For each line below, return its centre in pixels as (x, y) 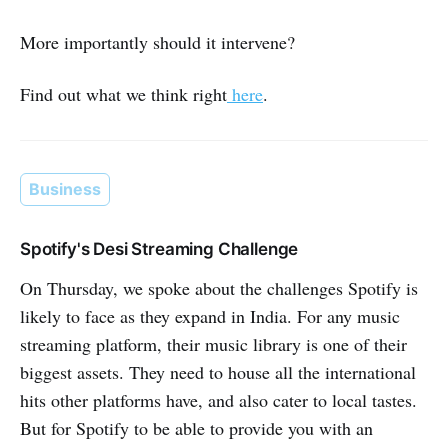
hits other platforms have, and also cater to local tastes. (218, 399)
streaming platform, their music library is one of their (213, 343)
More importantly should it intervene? (157, 41)
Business (65, 188)
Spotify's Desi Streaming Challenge (159, 248)
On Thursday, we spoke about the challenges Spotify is (219, 287)
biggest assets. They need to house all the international (218, 371)
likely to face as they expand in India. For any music (210, 315)
